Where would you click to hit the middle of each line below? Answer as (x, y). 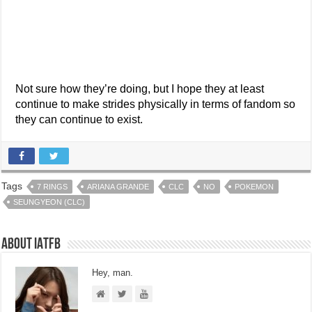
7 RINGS (53, 186)
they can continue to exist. (79, 119)
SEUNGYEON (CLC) (49, 202)
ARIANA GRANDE (118, 186)
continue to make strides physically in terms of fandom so (156, 104)
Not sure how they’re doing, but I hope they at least (140, 88)
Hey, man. (113, 272)
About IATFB (31, 244)
